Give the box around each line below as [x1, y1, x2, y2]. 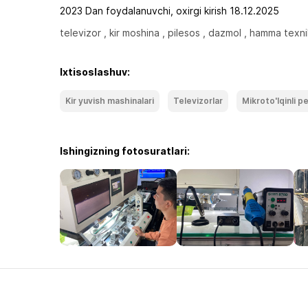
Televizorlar [173, 96, 223, 106]
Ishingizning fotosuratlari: [60, 145, 190, 157]
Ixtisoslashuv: [60, 66, 130, 78]
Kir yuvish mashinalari [65, 96, 154, 106]
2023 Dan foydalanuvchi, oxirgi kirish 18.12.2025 [60, 5, 279, 16]
